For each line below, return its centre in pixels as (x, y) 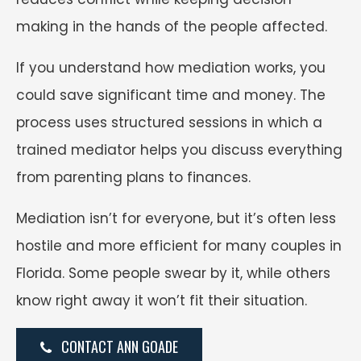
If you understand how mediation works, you (171, 67)
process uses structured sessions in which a (169, 122)
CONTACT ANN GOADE (115, 346)
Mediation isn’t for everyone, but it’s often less (176, 218)
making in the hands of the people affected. (172, 26)
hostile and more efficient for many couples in (179, 245)
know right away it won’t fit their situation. (162, 300)
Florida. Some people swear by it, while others (173, 273)
